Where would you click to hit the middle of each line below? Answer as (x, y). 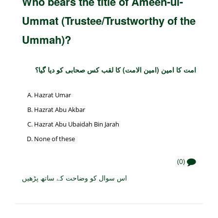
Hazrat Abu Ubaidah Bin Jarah (77, 124)
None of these (54, 138)
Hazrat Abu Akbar (60, 109)
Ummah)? (46, 39)
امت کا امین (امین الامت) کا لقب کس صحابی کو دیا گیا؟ (116, 69)
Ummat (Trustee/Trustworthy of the (109, 20)
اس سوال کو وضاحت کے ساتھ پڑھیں (74, 177)
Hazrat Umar (53, 95)
